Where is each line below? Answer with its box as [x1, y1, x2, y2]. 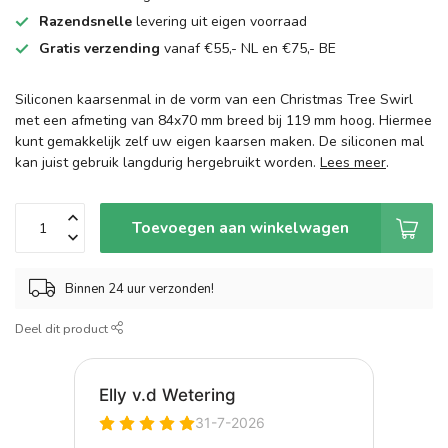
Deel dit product [15, 320, 111, 338]
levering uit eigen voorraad [132, 12, 307, 32]
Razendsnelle [39, 12, 132, 32]
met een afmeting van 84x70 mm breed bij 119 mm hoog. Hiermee [15, 111, 432, 131]
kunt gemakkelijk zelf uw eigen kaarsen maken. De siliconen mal [15, 132, 424, 152]
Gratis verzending [39, 39, 160, 59]
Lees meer [320, 153, 386, 173]
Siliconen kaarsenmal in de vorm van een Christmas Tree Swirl [15, 90, 413, 110]
